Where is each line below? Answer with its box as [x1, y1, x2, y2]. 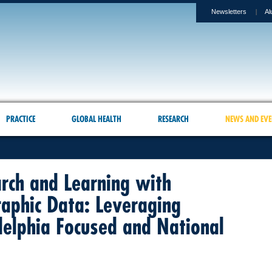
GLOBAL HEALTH [71, 114, 121, 124]
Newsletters [211, 8, 246, 15]
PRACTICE [5, 114, 35, 124]
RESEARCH [157, 114, 189, 124]
